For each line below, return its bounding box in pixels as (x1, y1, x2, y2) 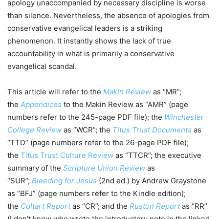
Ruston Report (130, 201, 180, 211)
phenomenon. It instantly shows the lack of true (7, 36, 171, 46)
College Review (7, 125, 62, 135)
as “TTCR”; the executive (113, 151, 201, 160)
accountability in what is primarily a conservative (7, 49, 175, 59)
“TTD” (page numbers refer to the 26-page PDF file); (7, 138, 189, 148)
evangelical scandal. (7, 62, 77, 71)
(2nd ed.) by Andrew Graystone (97, 176, 206, 186)
